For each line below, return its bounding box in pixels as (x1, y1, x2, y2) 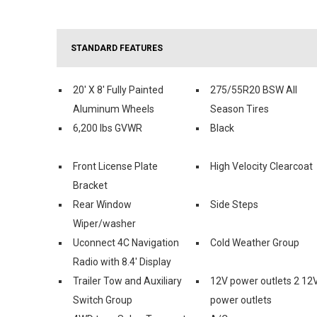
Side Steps (210, 198, 258, 210)
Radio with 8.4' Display (73, 255, 171, 267)
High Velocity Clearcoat (210, 160, 313, 172)
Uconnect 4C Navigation (73, 236, 179, 248)
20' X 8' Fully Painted (73, 83, 163, 96)
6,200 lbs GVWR (73, 122, 142, 134)
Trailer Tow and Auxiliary (73, 275, 182, 287)
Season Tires (210, 103, 269, 115)
